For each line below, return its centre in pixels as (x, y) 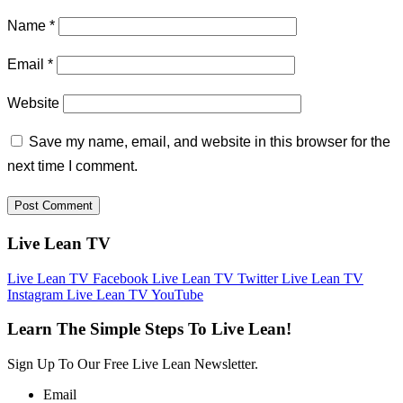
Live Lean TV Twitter (217, 278)
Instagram (37, 294)
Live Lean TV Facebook (80, 278)
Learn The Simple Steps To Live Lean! (149, 329)
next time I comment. (72, 166)
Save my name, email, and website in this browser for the (210, 142)
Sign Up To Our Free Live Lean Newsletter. (133, 364)
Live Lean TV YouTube (135, 294)
